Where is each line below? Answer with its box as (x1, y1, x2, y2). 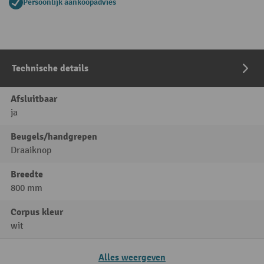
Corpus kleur (11, 206, 63, 219)
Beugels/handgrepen (11, 131, 97, 143)
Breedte (11, 169, 43, 181)
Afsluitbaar (11, 93, 57, 105)
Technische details (12, 62, 88, 75)
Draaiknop (11, 145, 51, 157)
